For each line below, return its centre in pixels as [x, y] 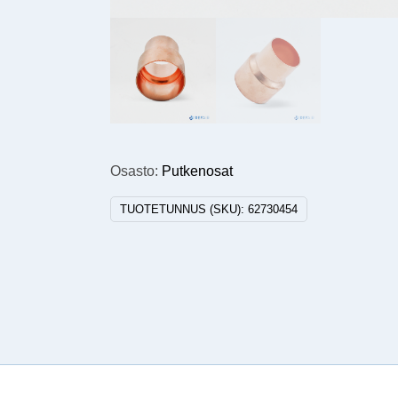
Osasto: [136, 171]
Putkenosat [198, 171]
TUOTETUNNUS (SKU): [184, 209]
